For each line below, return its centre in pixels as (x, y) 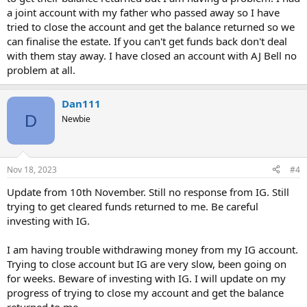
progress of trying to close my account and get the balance (145, 292)
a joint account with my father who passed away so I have (143, 12)
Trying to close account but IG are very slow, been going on (147, 263)
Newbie (76, 119)
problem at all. (41, 70)
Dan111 (81, 103)
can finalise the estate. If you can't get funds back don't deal (147, 41)
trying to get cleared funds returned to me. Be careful (133, 206)
